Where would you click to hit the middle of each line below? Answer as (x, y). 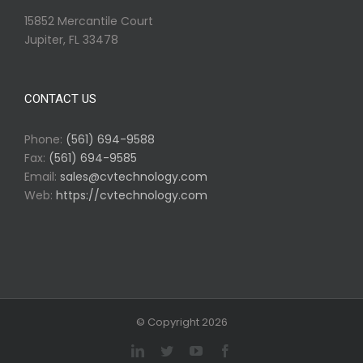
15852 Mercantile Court (89, 21)
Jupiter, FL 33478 (71, 39)
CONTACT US (60, 98)
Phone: (45, 139)
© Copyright (169, 322)
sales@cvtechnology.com (134, 176)
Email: (42, 176)
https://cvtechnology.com (132, 195)
